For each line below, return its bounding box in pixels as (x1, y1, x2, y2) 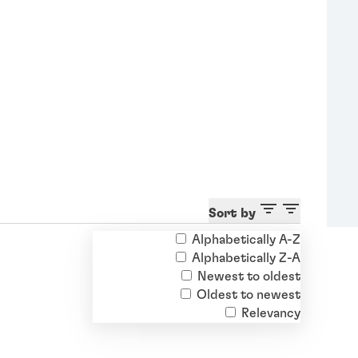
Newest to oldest (197, 270, 300, 284)
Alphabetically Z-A (191, 252, 300, 265)
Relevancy (241, 307, 300, 320)
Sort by (208, 207, 256, 221)
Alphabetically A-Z (191, 233, 300, 247)
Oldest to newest (196, 288, 300, 302)
